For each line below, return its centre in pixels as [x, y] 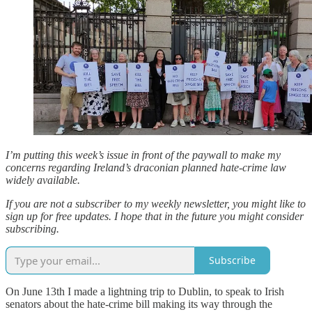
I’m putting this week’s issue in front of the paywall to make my [143, 155]
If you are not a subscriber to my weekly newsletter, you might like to [156, 203]
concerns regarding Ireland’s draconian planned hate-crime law [146, 167]
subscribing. [32, 228]
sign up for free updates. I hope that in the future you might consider [155, 216]
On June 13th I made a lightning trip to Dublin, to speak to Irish [145, 291]
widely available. [43, 180]
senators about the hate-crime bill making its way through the [139, 304]
